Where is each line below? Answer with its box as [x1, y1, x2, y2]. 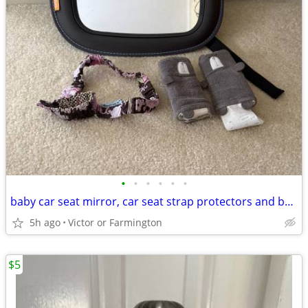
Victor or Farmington [68, 216, 162, 229]
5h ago [30, 216, 60, 229]
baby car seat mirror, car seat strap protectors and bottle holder [285, 194, 294, 209]
